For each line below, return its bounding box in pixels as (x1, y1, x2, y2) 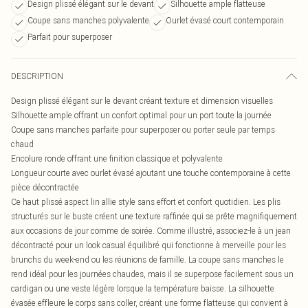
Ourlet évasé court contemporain (166, 15, 284, 25)
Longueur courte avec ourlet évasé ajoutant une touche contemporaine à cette (11, 168, 291, 178)
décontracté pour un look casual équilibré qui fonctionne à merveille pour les (11, 240, 286, 250)
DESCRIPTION (11, 71, 63, 81)
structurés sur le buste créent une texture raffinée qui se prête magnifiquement (11, 211, 297, 221)
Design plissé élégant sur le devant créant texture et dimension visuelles (11, 96, 273, 106)
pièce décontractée (11, 182, 79, 192)
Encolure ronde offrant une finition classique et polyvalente (11, 153, 223, 164)
